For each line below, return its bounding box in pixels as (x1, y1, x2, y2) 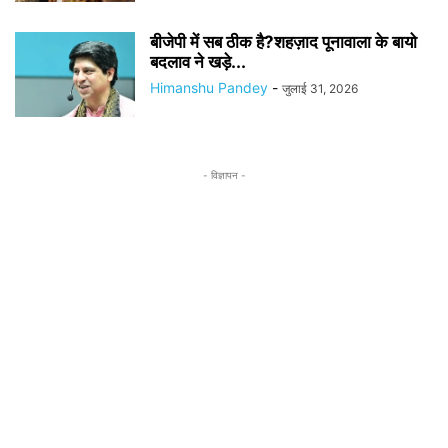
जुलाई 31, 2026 (282, 81, 358, 96)
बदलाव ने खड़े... (150, 52, 246, 72)
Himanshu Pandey (150, 79, 268, 96)
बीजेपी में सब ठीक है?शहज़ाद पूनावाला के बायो (150, 32, 417, 52)
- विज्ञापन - (202, 169, 246, 181)
